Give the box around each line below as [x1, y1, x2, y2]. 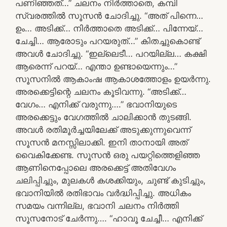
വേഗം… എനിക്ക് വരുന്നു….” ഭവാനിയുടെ [15, 99, 177, 109]
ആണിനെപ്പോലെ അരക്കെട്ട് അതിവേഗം [15, 162, 176, 173]
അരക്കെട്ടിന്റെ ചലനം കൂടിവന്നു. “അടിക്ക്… [15, 86, 186, 97]
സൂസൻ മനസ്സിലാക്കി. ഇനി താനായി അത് [15, 137, 187, 147]
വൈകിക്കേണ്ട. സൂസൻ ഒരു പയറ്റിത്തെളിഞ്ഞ [15, 149, 200, 160]
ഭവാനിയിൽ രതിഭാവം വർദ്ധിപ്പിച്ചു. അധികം [15, 187, 191, 198]
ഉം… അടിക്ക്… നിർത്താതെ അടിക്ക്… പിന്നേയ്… [15, 23, 203, 33]
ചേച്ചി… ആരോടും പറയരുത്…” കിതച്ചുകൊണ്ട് [15, 35, 200, 46]
